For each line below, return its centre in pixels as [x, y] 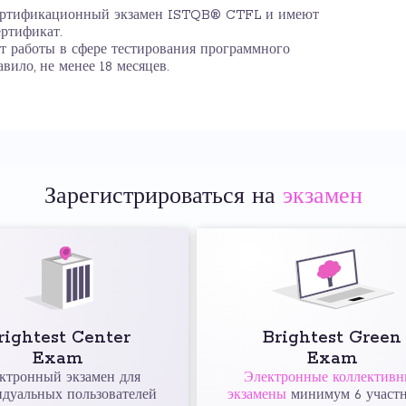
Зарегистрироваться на [163, 197]
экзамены [257, 395]
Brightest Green [333, 338]
